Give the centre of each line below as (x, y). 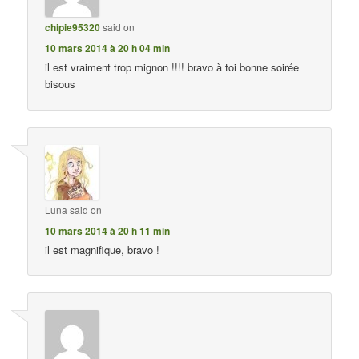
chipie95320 (73, 28)
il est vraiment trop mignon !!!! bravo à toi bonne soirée (172, 67)
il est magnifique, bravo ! (103, 249)
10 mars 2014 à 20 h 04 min (108, 48)
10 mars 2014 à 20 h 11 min (108, 230)
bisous (61, 84)
